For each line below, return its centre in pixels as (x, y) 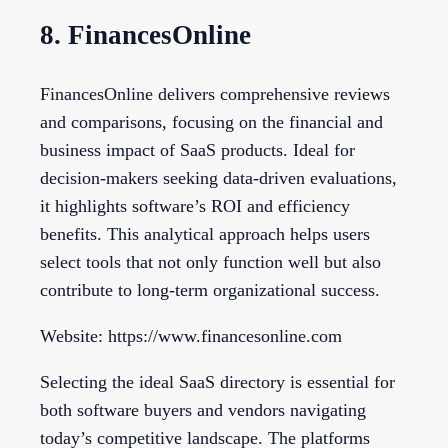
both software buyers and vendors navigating (203, 409)
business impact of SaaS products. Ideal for (197, 149)
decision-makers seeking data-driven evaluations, (218, 177)
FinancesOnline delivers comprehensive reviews (215, 93)
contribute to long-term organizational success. (210, 289)
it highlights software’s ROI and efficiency (195, 205)
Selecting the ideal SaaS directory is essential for (217, 381)
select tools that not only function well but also (210, 261)
